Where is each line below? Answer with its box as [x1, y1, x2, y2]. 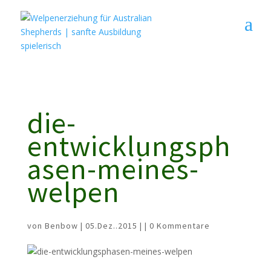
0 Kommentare [149, 220, 210, 231]
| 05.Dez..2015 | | [77, 220, 149, 231]
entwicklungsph [27, 128, 231, 164]
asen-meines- [27, 151, 199, 187]
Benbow [44, 220, 78, 231]
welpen [27, 174, 120, 210]
